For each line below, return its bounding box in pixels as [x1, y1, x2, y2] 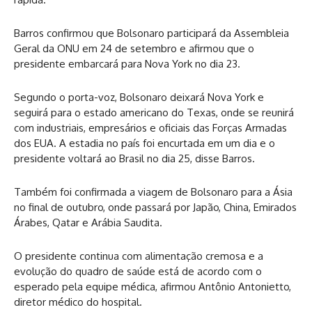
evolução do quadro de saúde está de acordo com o [14, 264, 262, 278]
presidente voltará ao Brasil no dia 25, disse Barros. [14, 151, 255, 165]
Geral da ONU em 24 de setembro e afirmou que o [14, 41, 254, 55]
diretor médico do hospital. [14, 295, 142, 309]
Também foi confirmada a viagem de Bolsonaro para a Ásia [14, 185, 292, 198]
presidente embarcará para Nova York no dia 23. [14, 56, 240, 70]
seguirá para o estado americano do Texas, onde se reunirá [14, 105, 294, 119]
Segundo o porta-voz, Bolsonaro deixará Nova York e [14, 90, 264, 104]
